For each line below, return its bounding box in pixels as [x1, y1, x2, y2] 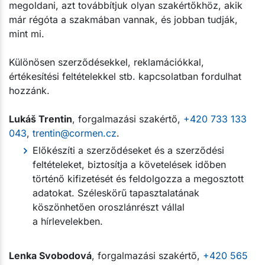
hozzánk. [9, 84, 50, 96]
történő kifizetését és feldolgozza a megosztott [33, 172, 244, 185]
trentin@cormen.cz [33, 127, 117, 139]
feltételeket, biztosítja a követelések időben [33, 158, 226, 170]
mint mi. [9, 27, 44, 40]
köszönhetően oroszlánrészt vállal [33, 201, 185, 213]
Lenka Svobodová [9, 249, 92, 261]
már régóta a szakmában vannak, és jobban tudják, [9, 13, 238, 25]
